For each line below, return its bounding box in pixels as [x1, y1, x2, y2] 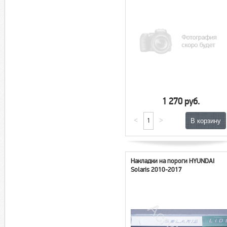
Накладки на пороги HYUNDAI [131, 157, 215, 166]
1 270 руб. [162, 96, 200, 107]
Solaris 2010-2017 [131, 166, 182, 174]
